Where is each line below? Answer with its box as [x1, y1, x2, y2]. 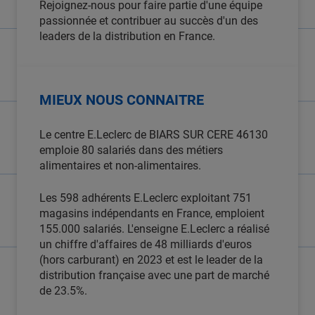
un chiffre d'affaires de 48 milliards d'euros [39, 238, 252, 251]
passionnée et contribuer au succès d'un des [39, 14, 258, 27]
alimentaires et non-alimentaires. [39, 159, 201, 172]
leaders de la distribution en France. [39, 30, 215, 43]
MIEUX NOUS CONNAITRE [39, 91, 204, 108]
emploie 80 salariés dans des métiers [39, 143, 223, 157]
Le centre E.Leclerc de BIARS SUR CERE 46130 [39, 128, 268, 141]
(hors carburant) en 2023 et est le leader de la [39, 253, 263, 266]
